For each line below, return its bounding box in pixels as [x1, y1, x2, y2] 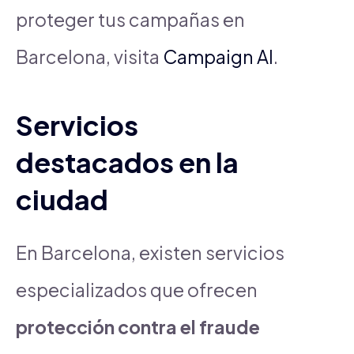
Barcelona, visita [16, 44, 163, 68]
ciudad [16, 181, 108, 217]
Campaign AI [163, 44, 273, 68]
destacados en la [16, 144, 239, 179]
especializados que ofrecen [16, 277, 258, 301]
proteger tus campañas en [16, 7, 245, 31]
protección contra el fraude [16, 314, 260, 338]
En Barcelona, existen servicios [16, 240, 284, 264]
